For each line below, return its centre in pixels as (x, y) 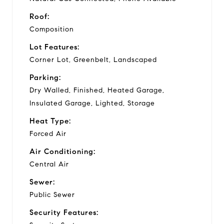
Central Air (49, 164)
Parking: (45, 77)
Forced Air (48, 133)
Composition (52, 29)
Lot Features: (54, 47)
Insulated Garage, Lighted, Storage (92, 103)
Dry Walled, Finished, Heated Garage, (97, 90)
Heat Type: (50, 121)
